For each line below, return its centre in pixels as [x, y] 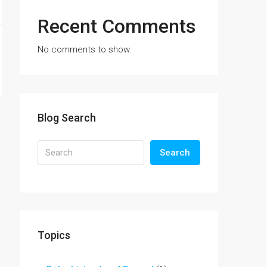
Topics [54, 235]
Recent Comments [117, 26]
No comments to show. [85, 49]
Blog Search [67, 118]
